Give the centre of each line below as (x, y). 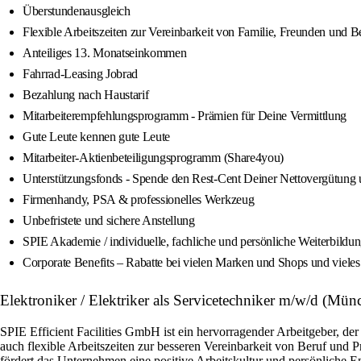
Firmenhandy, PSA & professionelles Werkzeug (139, 200)
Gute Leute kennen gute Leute (97, 137)
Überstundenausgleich (77, 11)
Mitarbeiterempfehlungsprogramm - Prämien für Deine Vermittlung (185, 116)
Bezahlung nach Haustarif (86, 95)
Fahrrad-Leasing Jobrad (80, 74)
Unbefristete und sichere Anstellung (109, 221)
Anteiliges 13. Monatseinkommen (105, 53)
